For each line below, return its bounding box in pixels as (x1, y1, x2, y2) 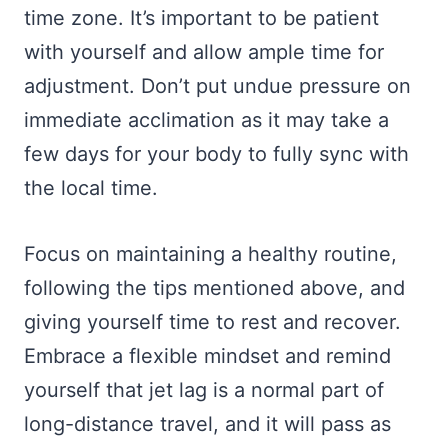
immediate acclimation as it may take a (24, 107, 389, 132)
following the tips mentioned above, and (24, 275, 405, 300)
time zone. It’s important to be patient (24, 5, 379, 30)
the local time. (24, 175, 158, 200)
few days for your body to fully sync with (24, 141, 409, 166)
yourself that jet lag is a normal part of (24, 377, 384, 402)
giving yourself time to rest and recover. (24, 309, 401, 334)
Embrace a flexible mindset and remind (24, 343, 391, 368)
